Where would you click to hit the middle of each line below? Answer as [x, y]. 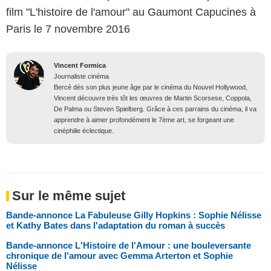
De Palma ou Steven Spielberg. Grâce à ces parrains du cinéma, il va [155, 109]
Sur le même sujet [69, 196]
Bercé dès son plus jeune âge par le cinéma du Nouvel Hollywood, [151, 87]
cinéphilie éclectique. [84, 131]
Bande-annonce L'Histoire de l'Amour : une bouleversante [129, 246]
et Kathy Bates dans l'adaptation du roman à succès [116, 226]
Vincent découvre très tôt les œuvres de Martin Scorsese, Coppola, [153, 98]
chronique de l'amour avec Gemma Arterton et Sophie [119, 256]
